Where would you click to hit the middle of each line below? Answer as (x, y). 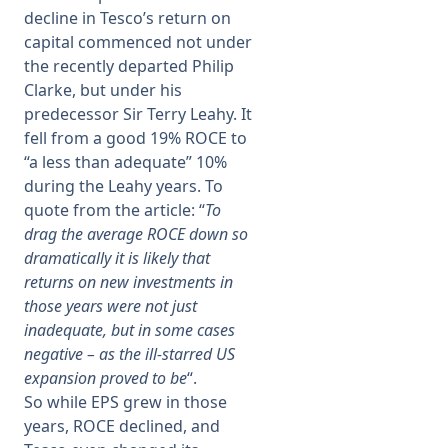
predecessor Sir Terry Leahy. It (138, 114)
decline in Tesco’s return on (127, 18)
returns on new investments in (128, 282)
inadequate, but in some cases (129, 330)
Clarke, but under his (103, 90)
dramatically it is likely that (117, 258)
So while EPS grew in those (125, 402)
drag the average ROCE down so (136, 234)
